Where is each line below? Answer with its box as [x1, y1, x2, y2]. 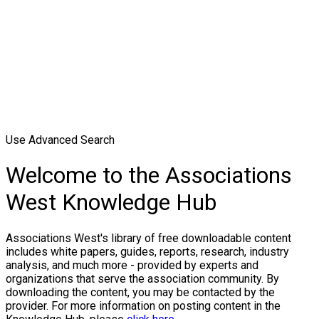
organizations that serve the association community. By [6, 271, 279, 286]
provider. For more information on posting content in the [6, 298, 281, 313]
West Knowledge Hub [6, 189, 216, 216]
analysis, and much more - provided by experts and [6, 258, 258, 272]
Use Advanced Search [6, 133, 115, 147]
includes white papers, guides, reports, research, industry [6, 244, 289, 258]
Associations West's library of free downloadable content [6, 231, 291, 245]
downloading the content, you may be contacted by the [6, 285, 275, 299]
